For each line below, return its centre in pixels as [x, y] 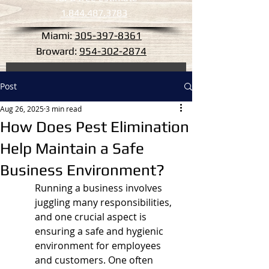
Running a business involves [100, 188]
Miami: [58, 35]
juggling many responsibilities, [104, 202]
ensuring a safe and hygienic [100, 231]
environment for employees [99, 246]
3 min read [64, 109]
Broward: [58, 51]
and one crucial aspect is [92, 217]
